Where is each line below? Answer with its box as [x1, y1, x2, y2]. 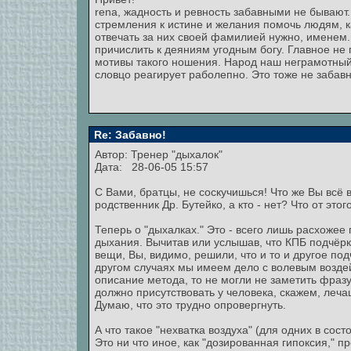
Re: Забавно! [91, 128, 166, 141]
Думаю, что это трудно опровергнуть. [95, 299, 286, 311]
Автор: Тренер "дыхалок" [95, 148, 226, 161]
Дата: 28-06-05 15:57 [95, 161, 208, 173]
